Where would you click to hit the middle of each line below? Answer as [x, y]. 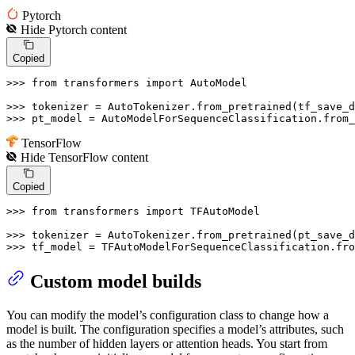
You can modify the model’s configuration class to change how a [168, 315]
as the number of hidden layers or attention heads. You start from [167, 343]
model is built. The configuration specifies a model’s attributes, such [175, 329]
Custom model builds [116, 282]
